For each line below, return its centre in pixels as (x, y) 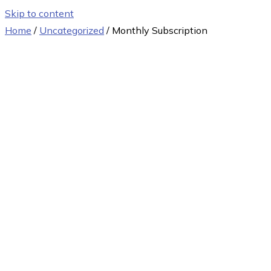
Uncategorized (72, 30)
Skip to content (39, 13)
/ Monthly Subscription (156, 30)
